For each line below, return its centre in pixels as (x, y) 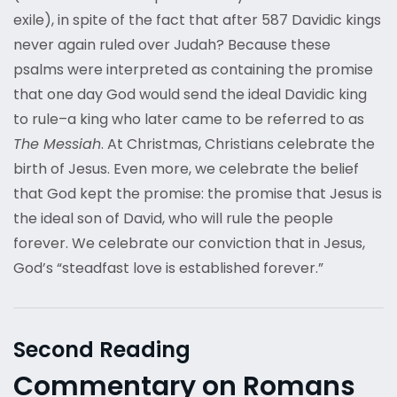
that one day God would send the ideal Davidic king (190, 95)
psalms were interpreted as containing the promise (193, 70)
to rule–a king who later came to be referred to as (189, 120)
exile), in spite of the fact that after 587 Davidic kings (197, 20)
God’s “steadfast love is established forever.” (168, 269)
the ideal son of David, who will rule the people (173, 219)
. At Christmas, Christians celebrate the (238, 144)
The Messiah (57, 144)
